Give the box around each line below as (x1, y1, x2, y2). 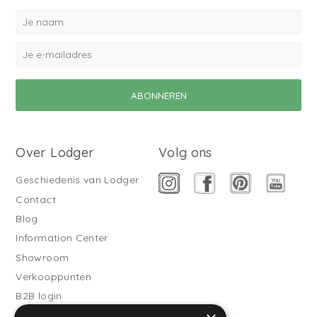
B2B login (16, 289, 62, 303)
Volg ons (158, 144, 212, 161)
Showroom (16, 250, 69, 264)
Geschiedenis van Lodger (16, 173, 139, 187)
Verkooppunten (16, 270, 91, 283)
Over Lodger (16, 144, 95, 161)
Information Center (16, 231, 108, 245)
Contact (16, 192, 56, 206)
